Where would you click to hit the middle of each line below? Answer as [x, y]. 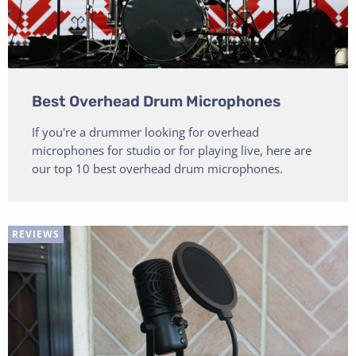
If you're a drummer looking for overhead [145, 132]
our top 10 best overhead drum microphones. [157, 169]
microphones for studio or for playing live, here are [172, 151]
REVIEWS [36, 234]
